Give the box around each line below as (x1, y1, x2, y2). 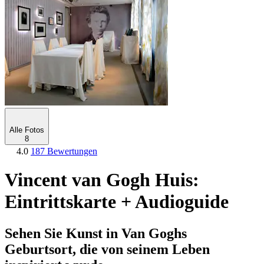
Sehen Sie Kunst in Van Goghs (5, 225, 187, 241)
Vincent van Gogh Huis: (5, 169, 199, 191)
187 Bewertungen (31, 146, 97, 156)
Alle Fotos (9, 126, 44, 134)
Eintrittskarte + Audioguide (5, 191, 229, 213)
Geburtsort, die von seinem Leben (5, 241, 210, 257)
